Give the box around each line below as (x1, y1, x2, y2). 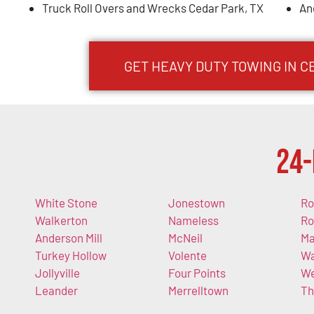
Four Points (168, 265, 226, 280)
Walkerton (35, 212, 88, 227)
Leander (35, 282, 78, 297)
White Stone (35, 195, 97, 210)
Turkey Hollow (35, 247, 107, 262)
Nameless (168, 212, 219, 227)
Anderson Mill (35, 230, 102, 245)
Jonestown (168, 195, 225, 210)
